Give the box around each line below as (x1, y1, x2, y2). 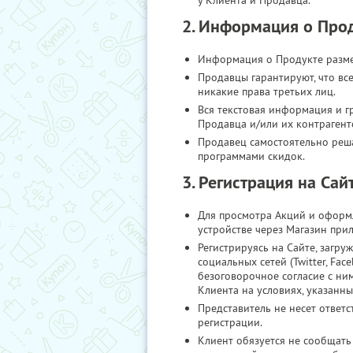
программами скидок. (198, 149, 305, 163)
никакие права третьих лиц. (198, 84, 336, 98)
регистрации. (198, 315, 262, 329)
